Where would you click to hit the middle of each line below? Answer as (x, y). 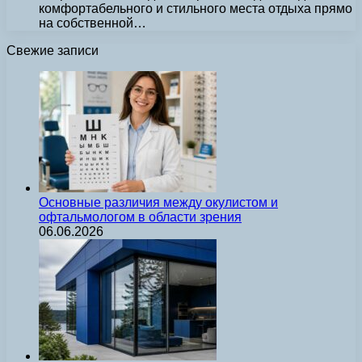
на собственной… (93, 23)
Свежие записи (53, 50)
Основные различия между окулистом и (158, 202)
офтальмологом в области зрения (140, 217)
